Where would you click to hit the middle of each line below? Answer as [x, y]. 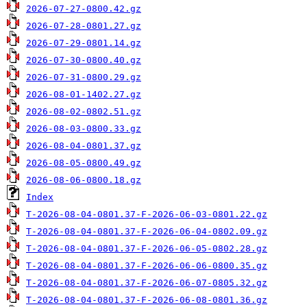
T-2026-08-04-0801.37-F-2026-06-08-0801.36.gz [147, 300]
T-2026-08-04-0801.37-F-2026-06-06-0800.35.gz [147, 266]
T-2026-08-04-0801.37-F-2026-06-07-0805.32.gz [147, 283]
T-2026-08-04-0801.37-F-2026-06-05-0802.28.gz [147, 248]
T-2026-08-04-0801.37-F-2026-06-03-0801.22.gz [147, 214]
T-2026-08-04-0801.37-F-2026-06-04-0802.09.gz [147, 231]
